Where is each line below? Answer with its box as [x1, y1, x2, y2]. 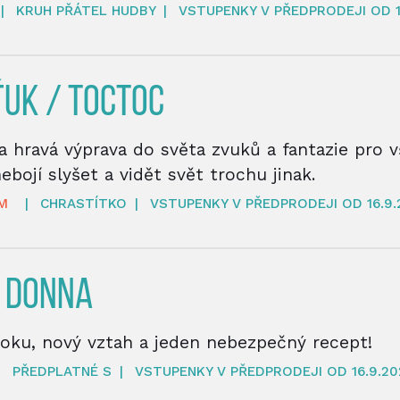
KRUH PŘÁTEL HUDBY [16, 2, 161, 19]
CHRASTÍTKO [40, 195, 132, 212]
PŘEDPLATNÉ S [12, 362, 117, 379]
